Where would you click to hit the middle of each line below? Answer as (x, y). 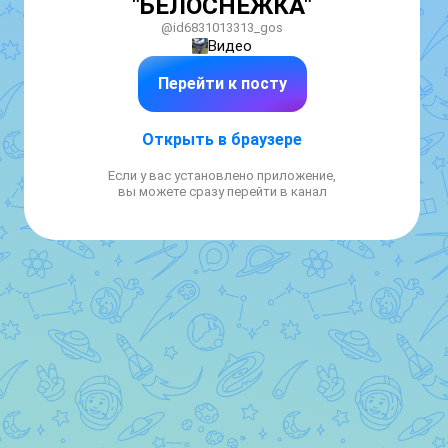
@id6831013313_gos (222, 27)
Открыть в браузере (222, 139)
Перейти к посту (222, 83)
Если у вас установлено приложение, (222, 175)
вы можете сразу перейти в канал (222, 191)
